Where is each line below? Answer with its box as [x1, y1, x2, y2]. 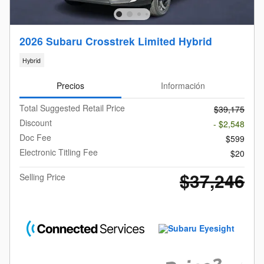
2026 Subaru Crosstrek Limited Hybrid [19, 34, 212, 49]
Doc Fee [19, 131, 51, 144]
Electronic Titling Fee [19, 146, 98, 159]
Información [161, 80, 205, 92]
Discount [19, 117, 52, 129]
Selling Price [19, 171, 65, 183]
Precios [57, 80, 84, 92]
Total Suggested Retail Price [19, 102, 125, 114]
